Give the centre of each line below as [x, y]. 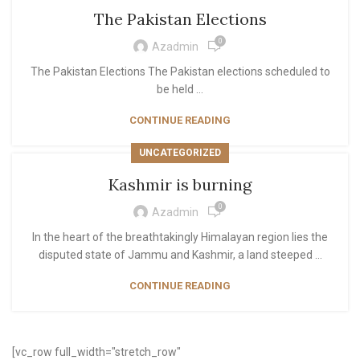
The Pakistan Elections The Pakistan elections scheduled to [180, 72]
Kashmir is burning [180, 184]
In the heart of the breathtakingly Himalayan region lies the [180, 237]
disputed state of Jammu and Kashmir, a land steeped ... [180, 255]
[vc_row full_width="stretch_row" [96, 352]
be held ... [180, 89]
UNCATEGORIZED [180, 153]
